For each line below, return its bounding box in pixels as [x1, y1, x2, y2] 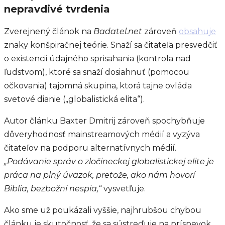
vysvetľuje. [103, 183, 146, 193]
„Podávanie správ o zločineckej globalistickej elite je [4, 156, 214, 166]
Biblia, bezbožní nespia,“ [4, 183, 103, 193]
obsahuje [179, 26, 216, 36]
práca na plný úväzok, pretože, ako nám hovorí [4, 170, 195, 180]
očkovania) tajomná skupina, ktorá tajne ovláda [4, 80, 192, 90]
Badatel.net [93, 26, 144, 36]
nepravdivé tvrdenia [4, 3, 110, 16]
